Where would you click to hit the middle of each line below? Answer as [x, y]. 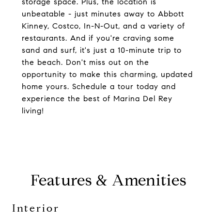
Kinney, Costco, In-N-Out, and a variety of [103, 26]
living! [33, 111]
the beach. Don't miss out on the [85, 62]
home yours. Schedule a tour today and [99, 86]
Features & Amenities [108, 180]
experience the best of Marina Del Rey [97, 99]
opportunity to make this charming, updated [107, 74]
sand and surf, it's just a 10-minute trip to [102, 50]
